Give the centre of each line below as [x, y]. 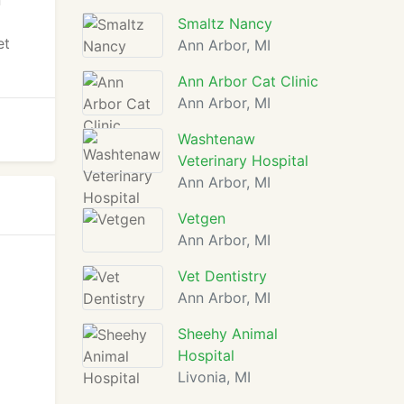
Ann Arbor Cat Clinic [248, 81]
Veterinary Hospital [243, 161]
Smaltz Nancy [225, 23]
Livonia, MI [214, 377]
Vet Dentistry [222, 276]
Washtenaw [216, 139]
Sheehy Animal [228, 334]
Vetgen [202, 218]
